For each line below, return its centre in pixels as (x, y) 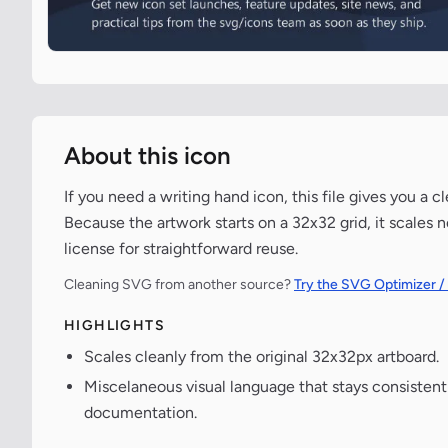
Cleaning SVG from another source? (179, 284)
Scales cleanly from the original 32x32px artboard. (261, 356)
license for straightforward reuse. (181, 248)
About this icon (147, 155)
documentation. (140, 412)
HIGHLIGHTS (114, 325)
